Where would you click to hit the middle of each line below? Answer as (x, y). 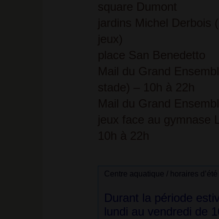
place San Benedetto (151, 55)
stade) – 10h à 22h (146, 87)
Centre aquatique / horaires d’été (161, 174)
